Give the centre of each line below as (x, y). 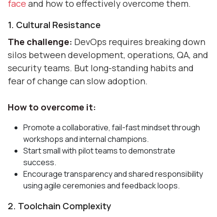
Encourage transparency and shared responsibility (113, 174)
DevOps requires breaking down (139, 41)
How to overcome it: (52, 107)
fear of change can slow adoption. (78, 81)
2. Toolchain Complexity (60, 206)
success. (40, 162)
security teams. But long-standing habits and (101, 68)
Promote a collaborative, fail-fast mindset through (112, 127)
